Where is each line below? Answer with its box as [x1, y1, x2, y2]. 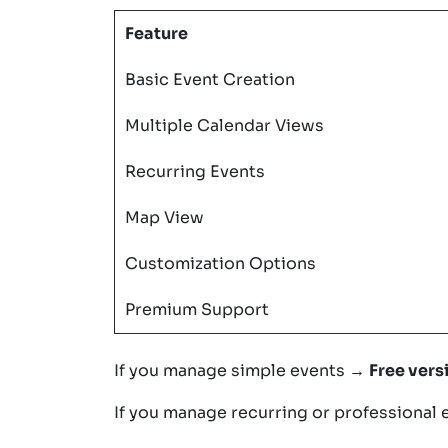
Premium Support [125, 298, 269, 320]
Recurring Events [125, 160, 265, 182]
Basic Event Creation [125, 68, 295, 90]
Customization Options [125, 252, 316, 274]
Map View [125, 206, 204, 228]
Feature [125, 22, 188, 44]
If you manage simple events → [114, 359, 369, 381]
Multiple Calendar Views [125, 114, 324, 136]
